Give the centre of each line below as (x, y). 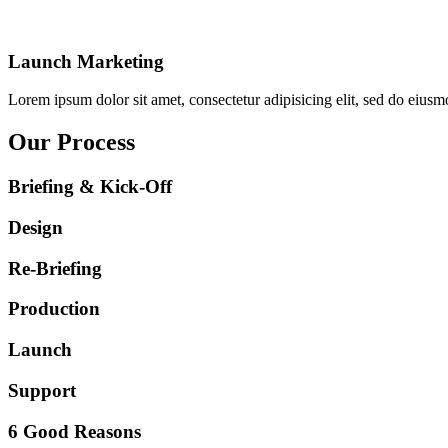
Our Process (71, 142)
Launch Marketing (86, 61)
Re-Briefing (55, 268)
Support (42, 390)
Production (54, 309)
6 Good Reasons (74, 431)
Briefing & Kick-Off (90, 187)
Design (35, 227)
